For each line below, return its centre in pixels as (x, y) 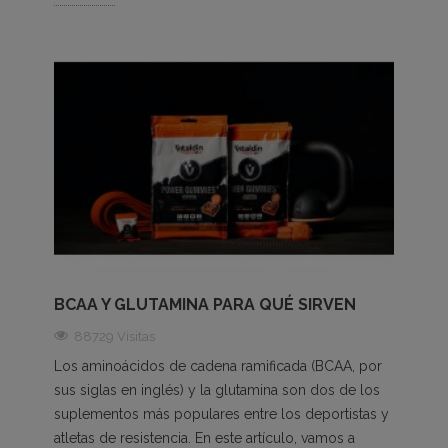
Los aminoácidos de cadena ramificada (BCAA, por (218, 365)
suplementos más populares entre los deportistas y (221, 413)
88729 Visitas (114, 336)
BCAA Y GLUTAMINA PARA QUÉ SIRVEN (205, 304)
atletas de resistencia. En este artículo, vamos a (204, 437)
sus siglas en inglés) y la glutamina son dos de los (217, 389)
